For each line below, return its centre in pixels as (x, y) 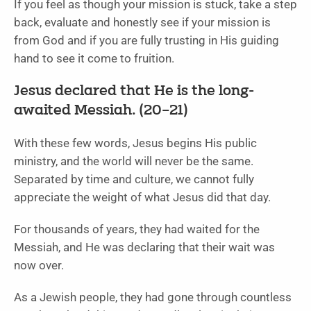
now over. (39, 266)
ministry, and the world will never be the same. (134, 162)
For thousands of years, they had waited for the (137, 230)
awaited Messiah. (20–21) (101, 111)
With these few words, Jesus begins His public (135, 144)
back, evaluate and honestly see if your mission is (142, 23)
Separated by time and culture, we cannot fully (134, 180)
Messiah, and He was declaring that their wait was (144, 248)
